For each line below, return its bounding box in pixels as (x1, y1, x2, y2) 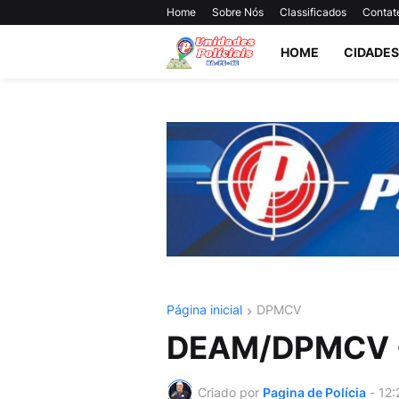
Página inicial (167, 302, 242, 318)
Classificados (280, 5, 346, 19)
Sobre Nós (212, 5, 264, 19)
